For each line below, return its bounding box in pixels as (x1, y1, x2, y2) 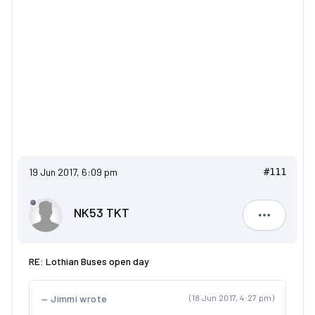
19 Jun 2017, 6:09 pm (29, 166, 117, 179)
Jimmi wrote (51, 292, 108, 305)
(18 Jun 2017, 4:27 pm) (189, 292, 274, 303)
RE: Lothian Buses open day (29, 255, 149, 268)
